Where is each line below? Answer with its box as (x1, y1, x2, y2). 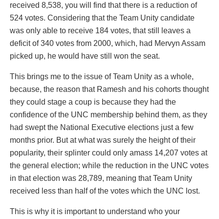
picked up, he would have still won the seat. (10, 52, 160, 61)
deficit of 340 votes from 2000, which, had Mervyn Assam (10, 39, 205, 48)
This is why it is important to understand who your (10, 207, 180, 216)
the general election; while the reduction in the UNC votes (10, 161, 209, 170)
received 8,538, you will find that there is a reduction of (10, 1, 197, 10)
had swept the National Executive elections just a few (10, 123, 194, 132)
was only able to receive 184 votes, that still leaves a (10, 26, 191, 35)
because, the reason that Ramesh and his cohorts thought (10, 85, 209, 94)
